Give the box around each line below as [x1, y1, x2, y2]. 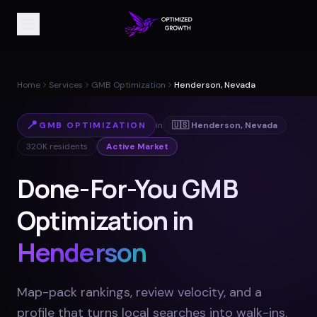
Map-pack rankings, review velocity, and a [17, 284, 262, 301]
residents [47, 141, 88, 152]
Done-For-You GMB [17, 171, 238, 206]
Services [49, 79, 83, 91]
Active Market [106, 141, 168, 152]
